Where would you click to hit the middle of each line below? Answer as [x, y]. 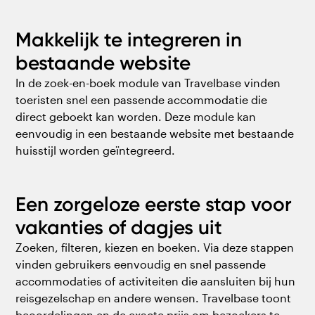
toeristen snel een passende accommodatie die [142, 100]
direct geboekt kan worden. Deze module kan [136, 117]
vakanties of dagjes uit [119, 228]
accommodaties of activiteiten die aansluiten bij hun [156, 281]
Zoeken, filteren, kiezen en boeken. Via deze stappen [155, 247]
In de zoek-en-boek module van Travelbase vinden [148, 83]
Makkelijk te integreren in [129, 40]
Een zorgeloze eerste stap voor [154, 205]
